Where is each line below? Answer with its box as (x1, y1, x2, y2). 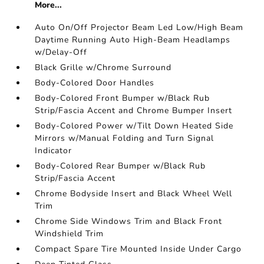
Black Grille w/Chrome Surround (35, 62, 172, 73)
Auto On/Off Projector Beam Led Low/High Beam (35, 22, 244, 33)
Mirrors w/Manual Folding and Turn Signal (35, 133, 214, 144)
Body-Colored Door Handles (35, 77, 155, 88)
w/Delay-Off (35, 47, 88, 58)
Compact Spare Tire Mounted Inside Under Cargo (35, 243, 242, 255)
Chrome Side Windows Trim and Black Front (35, 216, 223, 227)
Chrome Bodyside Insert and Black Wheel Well (35, 188, 233, 199)
